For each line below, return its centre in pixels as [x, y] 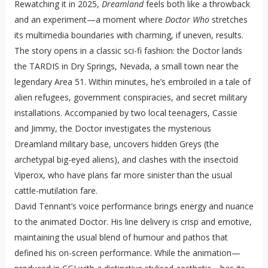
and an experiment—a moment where [89, 20]
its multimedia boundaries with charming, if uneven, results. [129, 35]
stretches [228, 20]
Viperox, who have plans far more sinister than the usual [123, 175]
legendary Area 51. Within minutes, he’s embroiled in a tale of [132, 82]
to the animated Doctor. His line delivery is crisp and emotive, [133, 222]
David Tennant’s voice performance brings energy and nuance [134, 206]
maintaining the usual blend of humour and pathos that [121, 237]
